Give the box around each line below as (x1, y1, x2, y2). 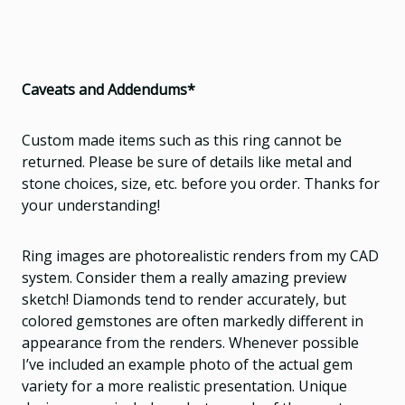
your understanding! (22, 194, 160, 215)
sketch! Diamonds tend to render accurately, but (22, 288, 346, 309)
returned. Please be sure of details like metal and (22, 151, 352, 172)
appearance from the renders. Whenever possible (22, 332, 359, 353)
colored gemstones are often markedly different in (22, 310, 363, 331)
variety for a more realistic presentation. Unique (22, 375, 347, 396)
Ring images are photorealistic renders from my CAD (22, 245, 379, 266)
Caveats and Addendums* (22, 79, 195, 99)
